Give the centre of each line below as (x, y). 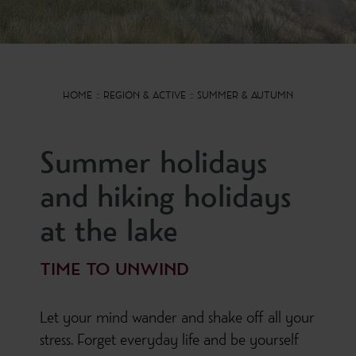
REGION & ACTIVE (145, 97)
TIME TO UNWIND (114, 271)
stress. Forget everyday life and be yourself (169, 342)
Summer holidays (153, 166)
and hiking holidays (165, 200)
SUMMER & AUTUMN (245, 97)
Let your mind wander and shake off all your (177, 320)
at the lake (109, 234)
